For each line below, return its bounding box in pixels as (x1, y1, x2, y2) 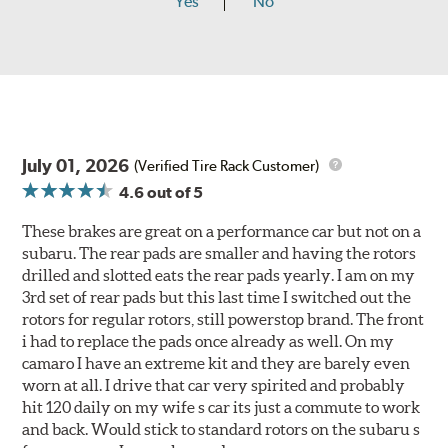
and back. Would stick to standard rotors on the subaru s (22, 420, 421, 439)
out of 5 (144, 183, 204, 203)
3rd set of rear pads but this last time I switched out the (22, 288, 412, 307)
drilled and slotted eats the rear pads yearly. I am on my (22, 266, 416, 285)
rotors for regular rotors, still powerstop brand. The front (22, 310, 425, 329)
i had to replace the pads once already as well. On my (22, 332, 395, 351)
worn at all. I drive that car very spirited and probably (22, 376, 406, 395)
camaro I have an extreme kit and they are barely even (22, 354, 411, 373)
